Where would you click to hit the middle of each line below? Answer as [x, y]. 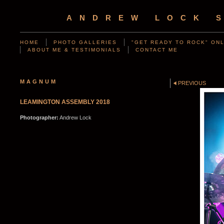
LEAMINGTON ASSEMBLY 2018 [65, 102]
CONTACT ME [157, 50]
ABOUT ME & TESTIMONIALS [74, 50]
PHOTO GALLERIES [85, 42]
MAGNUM [39, 81]
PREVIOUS [192, 83]
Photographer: [39, 117]
